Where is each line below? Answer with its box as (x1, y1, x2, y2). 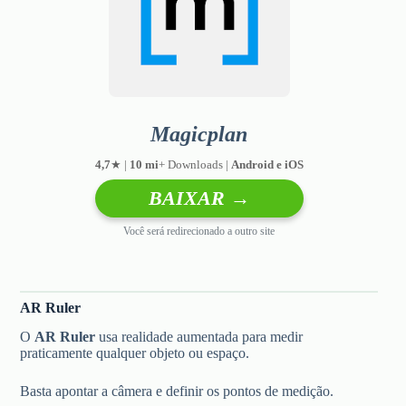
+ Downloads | (158, 157, 231, 171)
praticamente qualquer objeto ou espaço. (20, 345, 250, 362)
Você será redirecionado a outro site (123, 224, 275, 237)
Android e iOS (230, 157, 304, 171)
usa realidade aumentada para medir (95, 329, 304, 345)
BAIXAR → (148, 186, 250, 209)
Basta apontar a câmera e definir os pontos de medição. (20, 383, 334, 400)
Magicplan (150, 121, 248, 146)
